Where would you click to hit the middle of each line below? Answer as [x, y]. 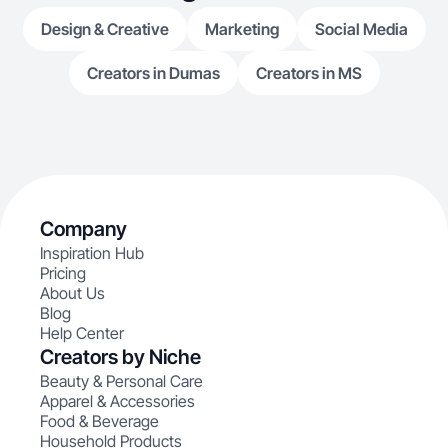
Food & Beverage [99, 421]
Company [83, 229]
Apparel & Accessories [117, 401]
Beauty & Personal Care [121, 381]
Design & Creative [104, 29]
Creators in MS [308, 73]
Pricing [63, 273]
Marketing [241, 29]
